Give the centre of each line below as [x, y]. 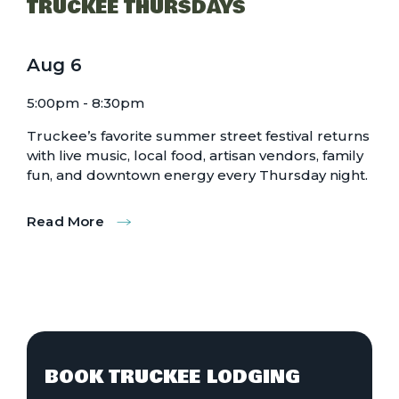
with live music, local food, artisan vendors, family [195, 156]
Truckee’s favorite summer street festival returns [198, 136]
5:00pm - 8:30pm [85, 103]
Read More [65, 222]
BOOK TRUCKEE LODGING [172, 377]
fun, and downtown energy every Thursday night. [197, 175]
